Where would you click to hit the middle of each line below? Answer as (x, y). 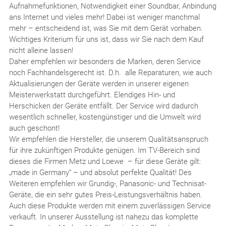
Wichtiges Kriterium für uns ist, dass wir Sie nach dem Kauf (106, 40)
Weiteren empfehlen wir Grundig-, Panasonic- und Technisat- (107, 184)
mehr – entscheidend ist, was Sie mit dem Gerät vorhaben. (106, 29)
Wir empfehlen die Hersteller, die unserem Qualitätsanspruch (108, 139)
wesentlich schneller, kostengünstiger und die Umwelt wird (105, 117)
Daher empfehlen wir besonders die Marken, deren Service (105, 62)
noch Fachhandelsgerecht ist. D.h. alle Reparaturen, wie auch (110, 73)
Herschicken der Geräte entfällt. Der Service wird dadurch (103, 106)
